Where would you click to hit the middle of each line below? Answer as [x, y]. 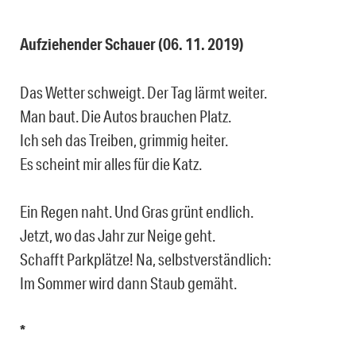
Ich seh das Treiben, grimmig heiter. [124, 140]
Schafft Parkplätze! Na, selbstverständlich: [145, 259]
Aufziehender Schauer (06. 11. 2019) [132, 44]
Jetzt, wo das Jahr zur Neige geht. [118, 236]
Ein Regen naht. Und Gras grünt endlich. [137, 212]
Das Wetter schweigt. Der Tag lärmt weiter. [143, 93]
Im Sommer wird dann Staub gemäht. [128, 283]
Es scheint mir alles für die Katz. [111, 164]
